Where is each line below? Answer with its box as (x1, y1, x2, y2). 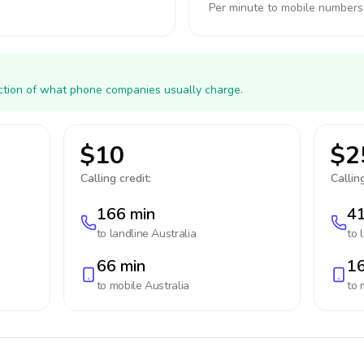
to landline (96, 226, 152, 241)
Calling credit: (80, 171, 151, 186)
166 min (96, 203, 155, 225)
